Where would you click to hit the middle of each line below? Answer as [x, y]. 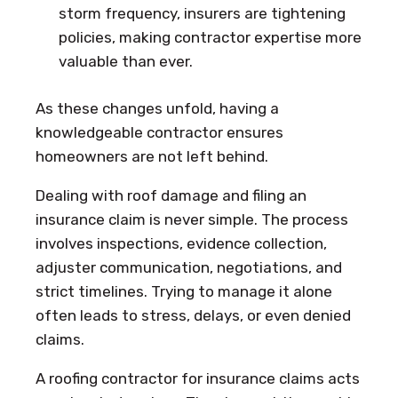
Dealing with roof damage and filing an [171, 195]
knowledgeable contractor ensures [159, 132]
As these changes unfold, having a [157, 108]
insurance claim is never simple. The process [192, 219]
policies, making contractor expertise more [210, 38]
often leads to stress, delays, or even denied [193, 315]
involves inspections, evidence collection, [181, 243]
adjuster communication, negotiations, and [189, 267]
